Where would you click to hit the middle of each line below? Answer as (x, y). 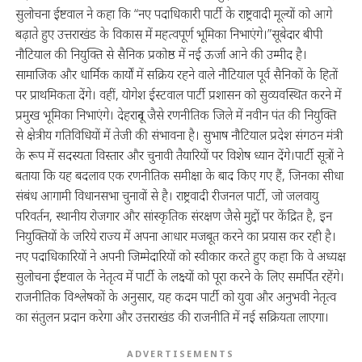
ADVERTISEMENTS (181, 353)
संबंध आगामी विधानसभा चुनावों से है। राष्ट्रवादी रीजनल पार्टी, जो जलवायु (166, 195)
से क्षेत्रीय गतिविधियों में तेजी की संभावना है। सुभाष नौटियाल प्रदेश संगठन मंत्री (179, 135)
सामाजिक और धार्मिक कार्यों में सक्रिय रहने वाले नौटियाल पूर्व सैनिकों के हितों (176, 74)
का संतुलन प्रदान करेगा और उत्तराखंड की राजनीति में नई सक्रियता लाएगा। (172, 316)
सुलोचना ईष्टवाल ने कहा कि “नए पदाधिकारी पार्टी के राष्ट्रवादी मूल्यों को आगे (173, 13)
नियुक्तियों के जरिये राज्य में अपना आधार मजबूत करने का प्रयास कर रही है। (175, 236)
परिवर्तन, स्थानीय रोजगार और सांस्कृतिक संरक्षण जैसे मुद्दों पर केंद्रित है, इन (173, 215)
